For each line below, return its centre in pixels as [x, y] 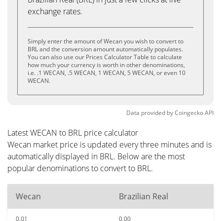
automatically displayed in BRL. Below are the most [96, 156]
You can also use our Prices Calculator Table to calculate [105, 57]
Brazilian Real [144, 196]
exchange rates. [55, 11]
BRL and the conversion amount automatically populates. [105, 49]
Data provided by [150, 113]
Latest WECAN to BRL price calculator [73, 133]
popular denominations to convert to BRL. [80, 168]
